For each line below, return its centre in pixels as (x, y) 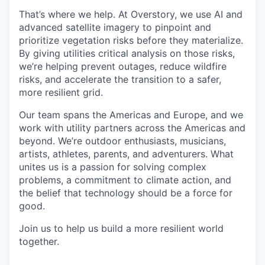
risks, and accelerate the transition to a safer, (120, 79)
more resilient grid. (61, 92)
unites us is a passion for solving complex (113, 167)
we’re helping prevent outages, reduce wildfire (123, 66)
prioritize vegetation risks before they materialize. (131, 40)
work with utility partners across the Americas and (132, 128)
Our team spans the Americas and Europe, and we (131, 115)
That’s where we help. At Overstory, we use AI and (131, 14)
